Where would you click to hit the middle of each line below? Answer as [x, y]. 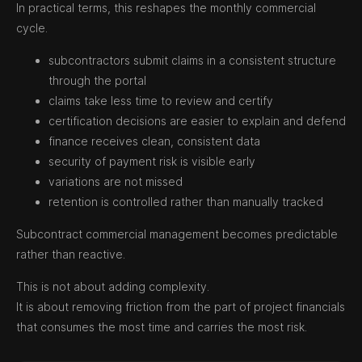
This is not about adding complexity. [113, 287]
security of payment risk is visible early [152, 162]
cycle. [32, 28]
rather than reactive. [71, 255]
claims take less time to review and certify [161, 101]
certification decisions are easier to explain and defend [197, 121]
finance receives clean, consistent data [154, 141]
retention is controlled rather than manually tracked [186, 202]
